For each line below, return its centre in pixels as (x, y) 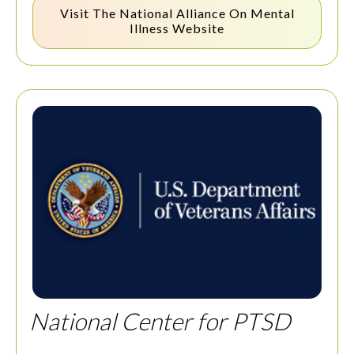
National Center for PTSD (160, 321)
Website (197, 28)
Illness (149, 28)
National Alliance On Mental (207, 13)
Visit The (89, 13)
